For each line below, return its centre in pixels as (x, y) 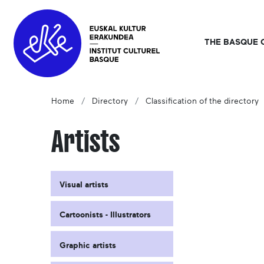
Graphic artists (88, 245)
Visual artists (84, 185)
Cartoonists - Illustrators (105, 215)
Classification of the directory (202, 102)
